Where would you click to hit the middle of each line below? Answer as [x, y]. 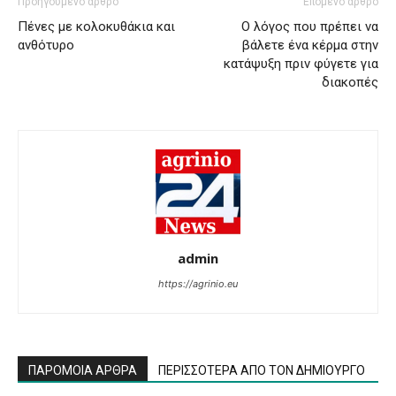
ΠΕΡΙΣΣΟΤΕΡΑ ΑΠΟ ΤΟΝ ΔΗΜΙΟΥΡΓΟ [262, 370]
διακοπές [350, 82]
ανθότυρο [46, 45]
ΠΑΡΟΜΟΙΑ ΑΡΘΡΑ [83, 370]
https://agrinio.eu [198, 284]
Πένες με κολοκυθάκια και [96, 27]
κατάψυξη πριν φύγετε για [301, 64]
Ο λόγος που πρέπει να [310, 27]
